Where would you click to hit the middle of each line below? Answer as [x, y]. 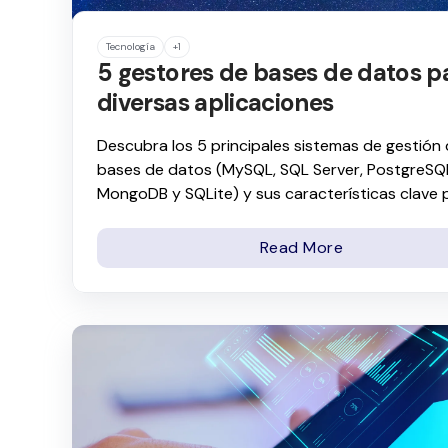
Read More [301, 248]
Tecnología [130, 46]
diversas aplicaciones [215, 102]
